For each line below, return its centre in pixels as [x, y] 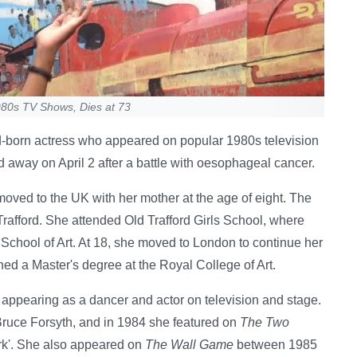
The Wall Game [189, 345]
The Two [265, 323]
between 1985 [275, 345]
